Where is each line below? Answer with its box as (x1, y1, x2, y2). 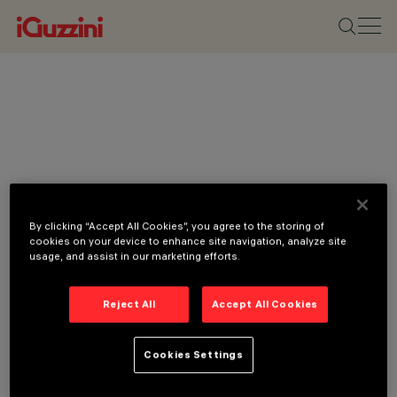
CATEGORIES (213, 358, 285, 370)
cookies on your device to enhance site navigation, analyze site (29, 235, 347, 248)
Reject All (102, 298, 156, 311)
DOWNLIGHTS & (213, 377, 311, 390)
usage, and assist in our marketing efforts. (29, 250, 241, 263)
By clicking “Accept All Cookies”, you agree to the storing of (29, 220, 325, 233)
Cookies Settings (144, 348, 244, 362)
